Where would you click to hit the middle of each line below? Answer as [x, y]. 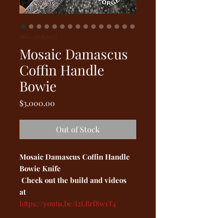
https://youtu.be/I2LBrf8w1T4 [68, 203]
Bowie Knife [40, 168]
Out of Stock [78, 129]
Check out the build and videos [73, 180]
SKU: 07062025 [38, 36]
